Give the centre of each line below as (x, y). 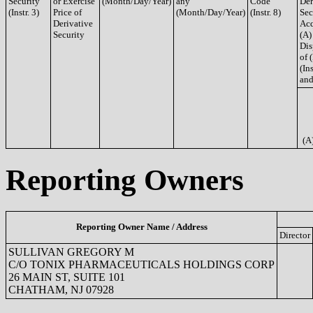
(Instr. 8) (265, 12)
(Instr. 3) (24, 12)
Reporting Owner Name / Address (141, 226)
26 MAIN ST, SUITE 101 (67, 277)
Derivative (73, 23)
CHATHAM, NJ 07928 (61, 289)
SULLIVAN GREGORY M (71, 252)
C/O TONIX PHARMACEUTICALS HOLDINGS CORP (141, 264)
